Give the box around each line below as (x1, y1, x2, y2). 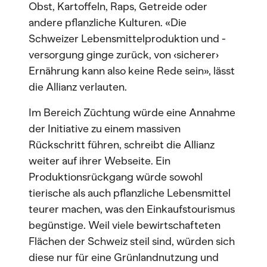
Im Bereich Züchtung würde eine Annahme (29, 106, 235, 119)
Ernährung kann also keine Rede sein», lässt (29, 64, 235, 77)
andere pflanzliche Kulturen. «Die (29, 16, 187, 29)
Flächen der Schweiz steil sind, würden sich (29, 235, 235, 248)
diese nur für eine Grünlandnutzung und (29, 251, 219, 264)
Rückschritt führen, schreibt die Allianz (29, 138, 215, 151)
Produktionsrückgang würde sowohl (29, 170, 203, 184)
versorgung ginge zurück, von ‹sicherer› (29, 48, 219, 61)
